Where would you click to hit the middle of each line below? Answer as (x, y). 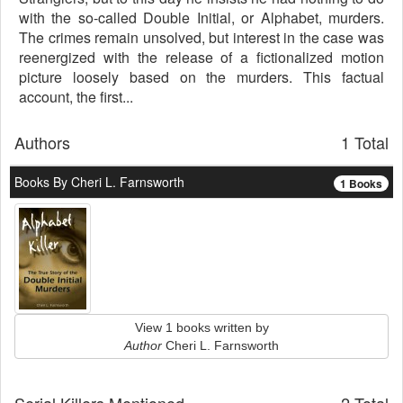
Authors (42, 142)
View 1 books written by (201, 327)
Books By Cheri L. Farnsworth (99, 182)
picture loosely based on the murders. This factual (201, 77)
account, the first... (76, 97)
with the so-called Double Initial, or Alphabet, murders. (201, 18)
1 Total (365, 142)
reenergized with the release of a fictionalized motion (201, 57)
